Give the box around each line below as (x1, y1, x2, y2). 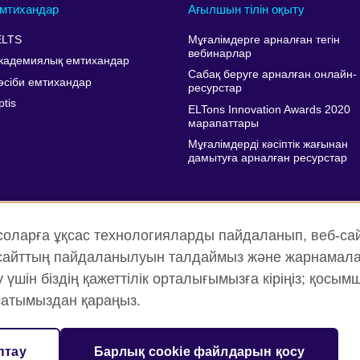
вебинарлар (187, 47, 252, 59)
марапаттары (187, 117, 259, 129)
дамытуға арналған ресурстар (187, 152, 347, 165)
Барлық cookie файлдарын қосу (93, 345, 305, 358)
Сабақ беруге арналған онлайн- (187, 68, 357, 81)
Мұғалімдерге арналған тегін (187, 34, 340, 46)
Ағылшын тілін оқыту (187, 2, 305, 17)
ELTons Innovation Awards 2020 (187, 103, 350, 116)
